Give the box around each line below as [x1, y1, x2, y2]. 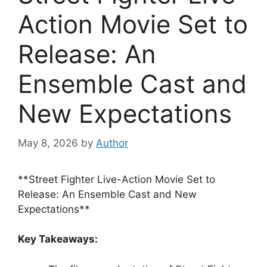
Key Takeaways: [18, 233, 98, 245]
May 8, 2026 [18, 136, 78, 149]
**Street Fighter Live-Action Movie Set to [18, 173, 215, 185]
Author [96, 136, 128, 149]
